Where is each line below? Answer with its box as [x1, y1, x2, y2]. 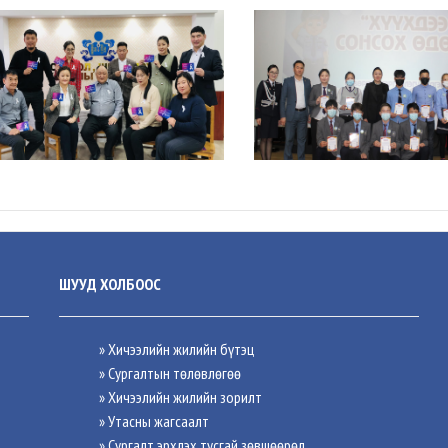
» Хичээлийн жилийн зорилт [99, 387, 262, 407]
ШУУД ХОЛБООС [59, 274, 161, 294]
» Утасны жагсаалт [99, 411, 209, 431]
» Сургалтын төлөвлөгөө [99, 363, 241, 383]
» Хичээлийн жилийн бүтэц [99, 339, 254, 359]
